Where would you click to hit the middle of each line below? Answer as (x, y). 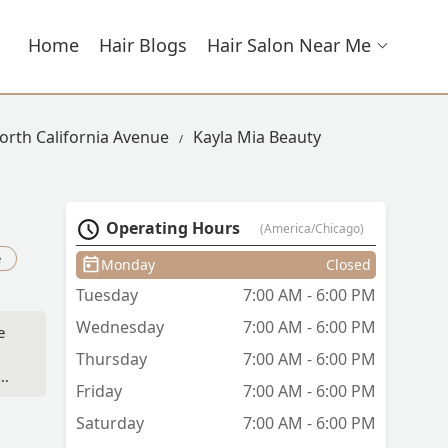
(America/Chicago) (312, 229)
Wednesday (120, 327)
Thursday (111, 359)
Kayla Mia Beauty (257, 137)
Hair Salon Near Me (289, 45)
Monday (128, 265)
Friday (99, 391)
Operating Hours (173, 228)
